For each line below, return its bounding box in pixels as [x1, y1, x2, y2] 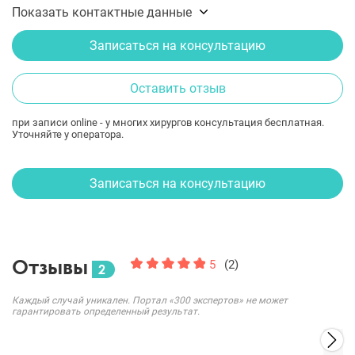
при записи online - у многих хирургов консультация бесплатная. [12, 116, 324, 128]
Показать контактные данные [12, 4, 192, 20]
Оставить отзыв [129, 81, 226, 96]
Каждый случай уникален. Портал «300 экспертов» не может [12, 295, 288, 306]
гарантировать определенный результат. [12, 306, 200, 317]
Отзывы [12, 254, 88, 279]
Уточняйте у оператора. [12, 128, 124, 140]
